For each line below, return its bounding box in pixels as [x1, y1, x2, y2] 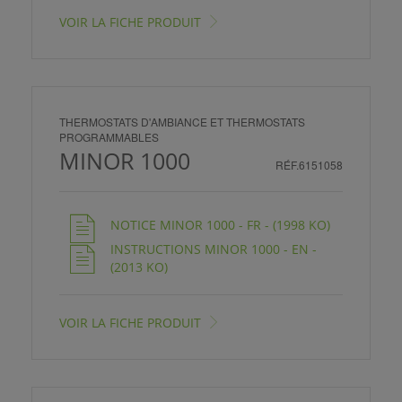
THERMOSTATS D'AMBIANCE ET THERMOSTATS [59, 113, 305, 129]
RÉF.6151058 [275, 156, 343, 172]
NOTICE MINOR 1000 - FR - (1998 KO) [110, 215, 330, 233]
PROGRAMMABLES [59, 128, 159, 144]
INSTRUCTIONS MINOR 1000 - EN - [110, 240, 317, 258]
